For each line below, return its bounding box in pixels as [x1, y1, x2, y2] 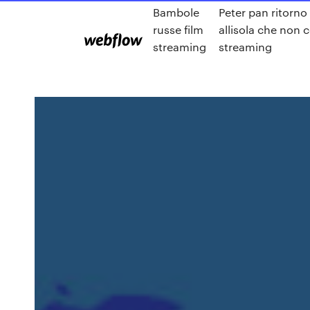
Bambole [153, 5, 199, 19]
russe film [153, 22, 203, 37]
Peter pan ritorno [219, 5, 308, 19]
